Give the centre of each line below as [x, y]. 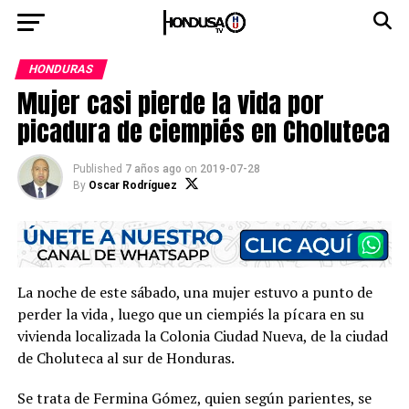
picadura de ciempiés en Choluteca [203, 131]
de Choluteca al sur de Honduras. [126, 358]
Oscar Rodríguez [132, 185]
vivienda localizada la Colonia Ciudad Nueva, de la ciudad [202, 336]
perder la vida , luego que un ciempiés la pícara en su [190, 315]
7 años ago [153, 169]
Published [97, 169]
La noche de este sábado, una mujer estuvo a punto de [194, 293]
